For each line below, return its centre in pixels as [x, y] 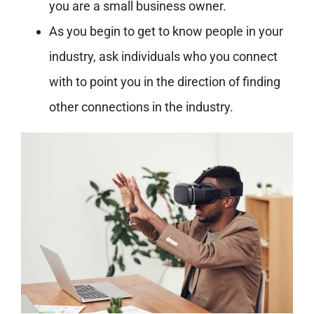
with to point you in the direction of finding [164, 81]
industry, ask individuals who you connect [163, 56]
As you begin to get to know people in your [166, 31]
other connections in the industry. [141, 107]
